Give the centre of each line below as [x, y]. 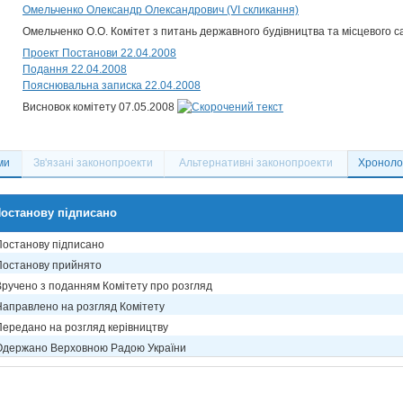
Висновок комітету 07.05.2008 [100, 107]
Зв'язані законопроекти [93, 163]
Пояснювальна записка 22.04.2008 [112, 85]
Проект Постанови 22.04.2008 [99, 53]
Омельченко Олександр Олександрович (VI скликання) [161, 10]
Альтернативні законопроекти [256, 163]
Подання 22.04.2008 [75, 69]
